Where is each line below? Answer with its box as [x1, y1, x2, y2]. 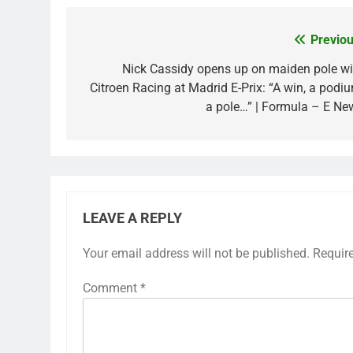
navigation [81, 61, 169, 84]
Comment [83, 281, 140, 295]
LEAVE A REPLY [83, 210, 182, 226]
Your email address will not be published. [83, 246, 310, 261]
